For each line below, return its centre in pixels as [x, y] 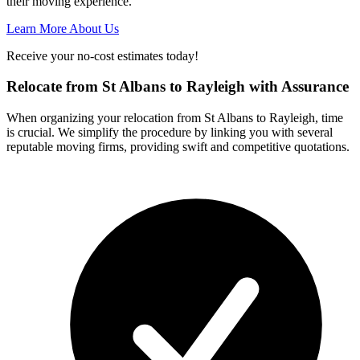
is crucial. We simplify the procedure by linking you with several [170, 133]
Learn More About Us [63, 28]
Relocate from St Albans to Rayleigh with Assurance [178, 87]
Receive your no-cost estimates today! [102, 55]
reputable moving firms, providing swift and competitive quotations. [178, 147]
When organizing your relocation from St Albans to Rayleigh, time [175, 118]
